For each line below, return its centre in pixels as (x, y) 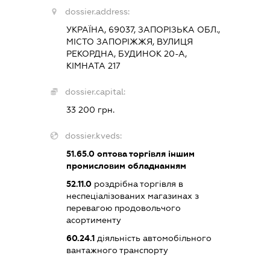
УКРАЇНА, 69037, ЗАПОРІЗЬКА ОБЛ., (143, 29)
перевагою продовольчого (123, 208)
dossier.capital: (95, 91)
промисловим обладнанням (126, 165)
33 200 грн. (90, 109)
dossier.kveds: (93, 135)
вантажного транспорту (117, 250)
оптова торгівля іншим (144, 153)
